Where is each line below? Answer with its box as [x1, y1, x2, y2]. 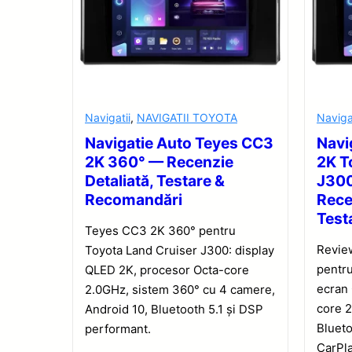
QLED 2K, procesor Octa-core [85, 262, 249, 278]
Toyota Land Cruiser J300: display [85, 243, 274, 258]
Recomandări [85, 190, 182, 210]
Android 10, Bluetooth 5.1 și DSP [85, 302, 263, 317]
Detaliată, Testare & [85, 171, 225, 191]
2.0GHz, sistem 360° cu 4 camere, [85, 282, 275, 298]
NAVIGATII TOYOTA [137, 111, 237, 125]
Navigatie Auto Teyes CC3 [85, 134, 273, 153]
